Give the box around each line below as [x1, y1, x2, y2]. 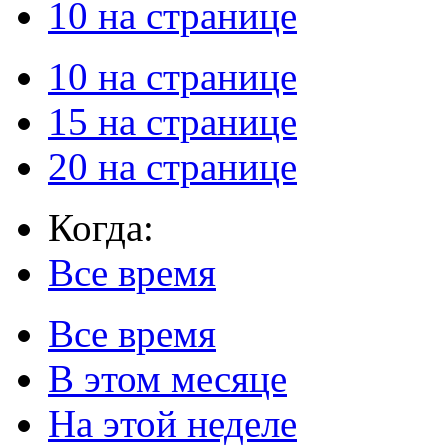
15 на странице [48, 99, 297, 143]
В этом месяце [48, 356, 287, 400]
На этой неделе [48, 401, 297, 445]
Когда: [48, 205, 154, 249]
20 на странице [48, 144, 297, 188]
